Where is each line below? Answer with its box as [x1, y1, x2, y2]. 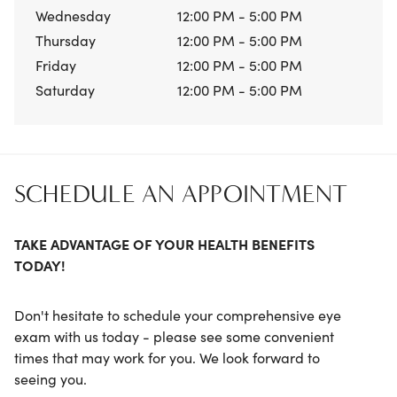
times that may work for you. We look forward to [14, 346, 320, 367]
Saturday [35, 79, 95, 99]
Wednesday [35, 4, 111, 25]
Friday [35, 54, 76, 74]
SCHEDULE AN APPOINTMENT [14, 179, 348, 208]
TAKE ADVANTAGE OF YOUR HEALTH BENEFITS [14, 233, 315, 253]
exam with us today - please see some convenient [14, 325, 334, 346]
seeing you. [14, 368, 87, 388]
